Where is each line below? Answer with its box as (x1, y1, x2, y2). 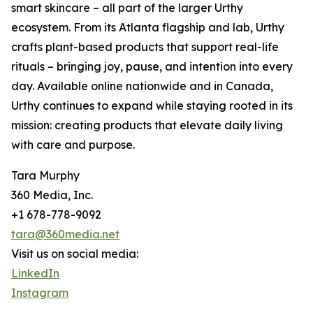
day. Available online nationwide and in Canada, (11, 79, 273, 94)
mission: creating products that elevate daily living (11, 118, 283, 133)
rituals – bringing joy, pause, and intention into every (11, 59, 293, 74)
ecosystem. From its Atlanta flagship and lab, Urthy (11, 20, 284, 35)
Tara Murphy (11, 168, 80, 183)
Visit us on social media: (11, 247, 138, 261)
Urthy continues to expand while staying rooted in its (11, 99, 293, 113)
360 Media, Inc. (11, 188, 93, 203)
